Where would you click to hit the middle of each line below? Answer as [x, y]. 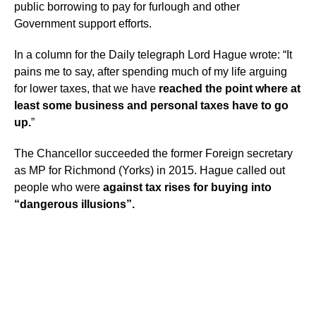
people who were [59, 187]
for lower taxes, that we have [86, 89]
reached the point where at [230, 89]
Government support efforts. [83, 24]
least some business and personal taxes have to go [151, 105]
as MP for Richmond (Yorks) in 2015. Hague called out [150, 170]
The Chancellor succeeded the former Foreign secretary [153, 153]
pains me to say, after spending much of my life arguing [151, 72]
